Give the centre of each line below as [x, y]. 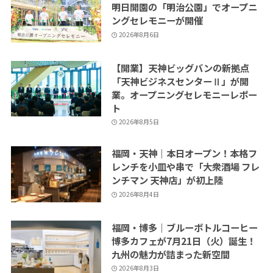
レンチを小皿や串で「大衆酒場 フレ [185, 167]
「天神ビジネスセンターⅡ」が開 [180, 81]
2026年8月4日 [139, 194]
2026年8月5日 [139, 122]
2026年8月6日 [139, 34]
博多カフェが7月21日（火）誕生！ [183, 240]
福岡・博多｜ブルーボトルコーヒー [184, 227]
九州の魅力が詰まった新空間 [170, 254]
